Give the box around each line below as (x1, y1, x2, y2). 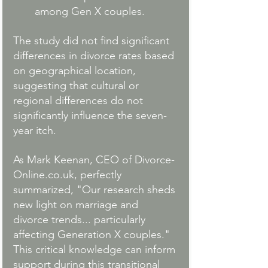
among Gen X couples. (35, 5, 145, 19)
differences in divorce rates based (13, 49, 177, 63)
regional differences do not (13, 94, 146, 108)
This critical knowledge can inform (13, 243, 178, 257)
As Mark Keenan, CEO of (13, 153, 135, 167)
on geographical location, (13, 64, 139, 78)
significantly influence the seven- (13, 109, 167, 123)
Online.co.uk (13, 168, 74, 182)
